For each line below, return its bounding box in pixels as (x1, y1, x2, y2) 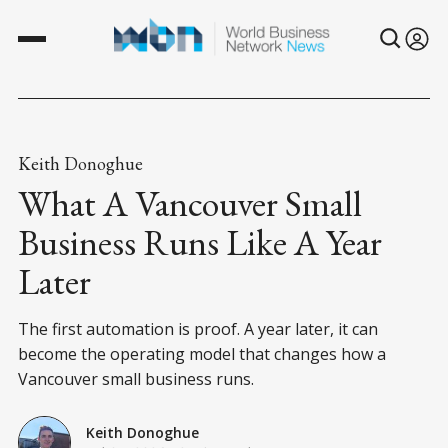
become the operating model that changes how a (18, 342, 386, 365)
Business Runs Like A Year (18, 218, 382, 266)
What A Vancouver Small (18, 179, 362, 227)
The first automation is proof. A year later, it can (18, 317, 378, 340)
